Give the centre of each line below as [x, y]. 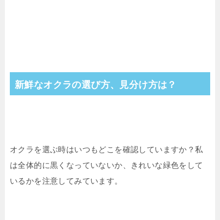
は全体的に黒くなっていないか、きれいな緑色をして [107, 165]
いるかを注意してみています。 [66, 181]
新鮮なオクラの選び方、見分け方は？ [96, 84]
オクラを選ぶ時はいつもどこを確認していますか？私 [107, 149]
